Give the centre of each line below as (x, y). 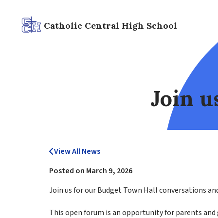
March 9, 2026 (109, 171)
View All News (77, 151)
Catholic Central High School (111, 25)
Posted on (67, 171)
